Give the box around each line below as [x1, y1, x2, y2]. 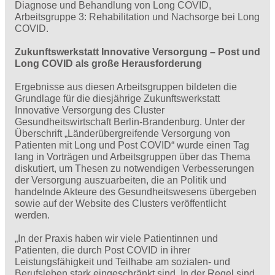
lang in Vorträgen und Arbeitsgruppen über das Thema [15, 151, 250, 162]
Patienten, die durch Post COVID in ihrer [15, 245, 190, 256]
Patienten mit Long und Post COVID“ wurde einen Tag [15, 139, 249, 150]
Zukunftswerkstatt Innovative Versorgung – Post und [15, 46, 260, 57]
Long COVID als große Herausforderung [15, 58, 202, 69]
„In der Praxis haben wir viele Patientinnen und [15, 233, 218, 244]
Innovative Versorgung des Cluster [15, 104, 165, 115]
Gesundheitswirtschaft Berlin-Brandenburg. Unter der [15, 116, 245, 127]
